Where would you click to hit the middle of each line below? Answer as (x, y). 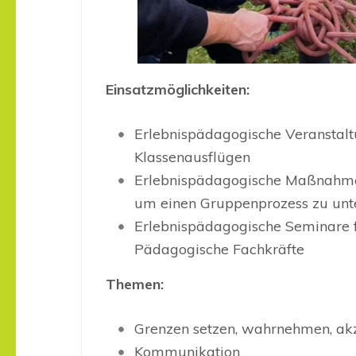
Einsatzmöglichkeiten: (178, 90)
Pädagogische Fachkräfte (219, 250)
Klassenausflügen (192, 157)
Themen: (135, 284)
